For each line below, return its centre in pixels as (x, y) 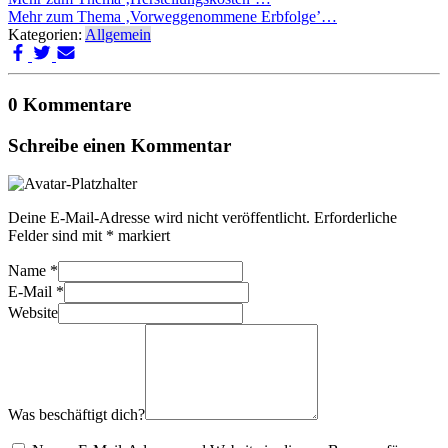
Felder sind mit (57, 236)
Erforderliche (355, 218)
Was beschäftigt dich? (76, 415)
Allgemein (118, 35)
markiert (142, 236)
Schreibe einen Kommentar (119, 145)
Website (33, 313)
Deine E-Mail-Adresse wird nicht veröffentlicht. (159, 218)
